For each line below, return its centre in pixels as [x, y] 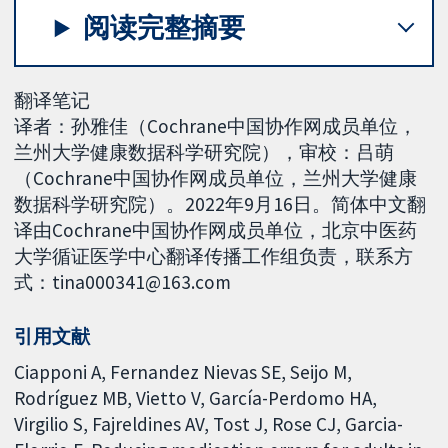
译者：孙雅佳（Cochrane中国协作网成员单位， [216, 125]
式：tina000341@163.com [123, 281]
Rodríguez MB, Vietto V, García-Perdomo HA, [196, 398]
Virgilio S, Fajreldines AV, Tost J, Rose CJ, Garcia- [209, 424]
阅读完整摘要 [164, 28]
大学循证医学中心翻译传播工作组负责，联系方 [214, 255]
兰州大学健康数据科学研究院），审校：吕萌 [204, 151]
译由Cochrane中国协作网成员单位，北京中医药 [216, 229]
